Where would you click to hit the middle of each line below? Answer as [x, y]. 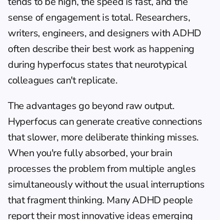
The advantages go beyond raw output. [91, 106]
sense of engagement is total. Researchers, [99, 17]
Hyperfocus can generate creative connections [105, 122]
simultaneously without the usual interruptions [106, 184]
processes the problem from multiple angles [102, 169]
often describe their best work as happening [101, 49]
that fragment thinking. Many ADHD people [101, 200]
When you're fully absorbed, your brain [90, 153]
